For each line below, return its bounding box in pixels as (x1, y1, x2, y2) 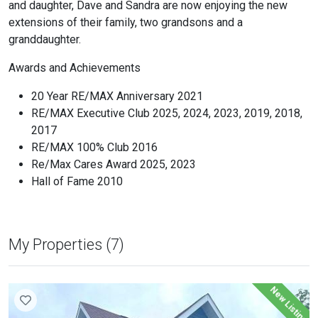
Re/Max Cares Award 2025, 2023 (31, 158, 196, 171)
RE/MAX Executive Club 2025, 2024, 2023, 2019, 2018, (31, 106, 302, 120)
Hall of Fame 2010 (31, 175, 123, 188)
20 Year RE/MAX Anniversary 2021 (31, 89, 203, 103)
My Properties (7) (9, 236, 124, 253)
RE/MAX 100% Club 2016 (31, 141, 158, 154)
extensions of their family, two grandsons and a (9, 16, 243, 29)
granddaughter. (9, 33, 81, 46)
